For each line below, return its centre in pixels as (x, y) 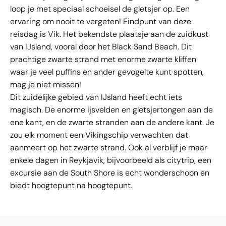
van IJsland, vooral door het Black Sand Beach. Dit (101, 47)
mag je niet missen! (46, 85)
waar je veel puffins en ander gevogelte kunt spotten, (107, 72)
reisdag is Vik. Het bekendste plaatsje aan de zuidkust (109, 34)
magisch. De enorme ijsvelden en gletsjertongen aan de (111, 110)
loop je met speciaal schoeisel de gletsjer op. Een (100, 9)
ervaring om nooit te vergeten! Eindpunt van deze (101, 22)
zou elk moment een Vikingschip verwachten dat (99, 135)
